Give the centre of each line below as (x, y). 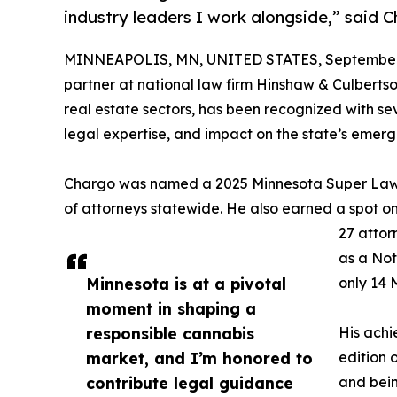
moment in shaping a (171, 308)
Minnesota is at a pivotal (186, 283)
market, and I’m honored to (199, 358)
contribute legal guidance (190, 382)
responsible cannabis (170, 333)
